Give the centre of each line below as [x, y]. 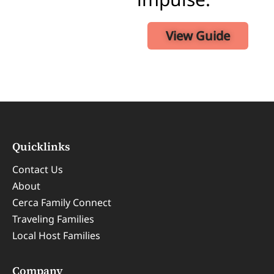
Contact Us [38, 170]
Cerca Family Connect [62, 203]
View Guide [198, 36]
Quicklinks [41, 147]
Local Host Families [56, 236]
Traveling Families [53, 219]
